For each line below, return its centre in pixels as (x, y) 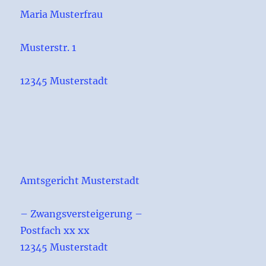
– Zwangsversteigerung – (82, 214)
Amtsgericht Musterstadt (80, 181)
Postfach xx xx (55, 231)
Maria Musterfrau (62, 15)
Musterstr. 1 (48, 48)
